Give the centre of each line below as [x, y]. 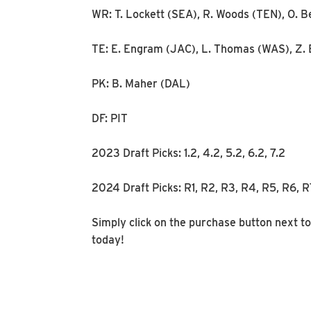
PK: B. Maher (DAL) [141, 84]
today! [108, 240]
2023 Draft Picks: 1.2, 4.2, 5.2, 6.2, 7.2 [188, 153]
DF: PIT [110, 118]
